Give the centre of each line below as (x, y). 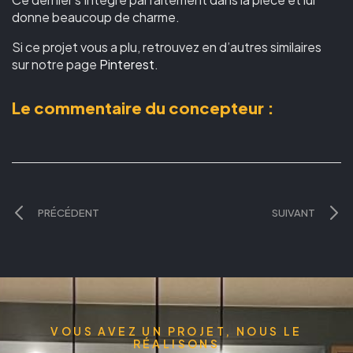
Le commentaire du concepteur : (145, 107)
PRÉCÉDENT (69, 212)
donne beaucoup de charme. (96, 17)
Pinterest (127, 64)
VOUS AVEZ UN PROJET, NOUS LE (176, 331)
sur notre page (56, 64)
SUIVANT (294, 212)
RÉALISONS (176, 343)
